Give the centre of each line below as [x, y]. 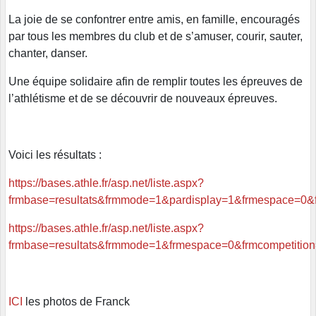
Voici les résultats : [55, 155]
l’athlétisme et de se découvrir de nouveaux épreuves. [143, 99]
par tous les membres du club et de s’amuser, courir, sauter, [157, 37]
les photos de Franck [78, 302]
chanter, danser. [48, 54]
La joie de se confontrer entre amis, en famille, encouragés [154, 20]
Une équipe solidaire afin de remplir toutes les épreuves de [156, 82]
